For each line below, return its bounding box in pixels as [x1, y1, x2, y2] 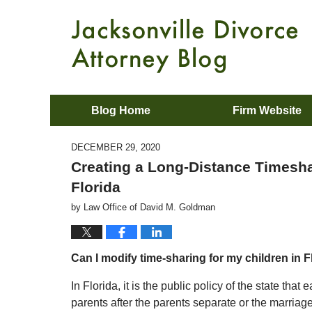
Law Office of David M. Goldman [84, 202, 215, 212]
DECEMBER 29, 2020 [71, 142, 160, 153]
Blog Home [91, 104, 150, 116]
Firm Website [233, 104, 302, 116]
